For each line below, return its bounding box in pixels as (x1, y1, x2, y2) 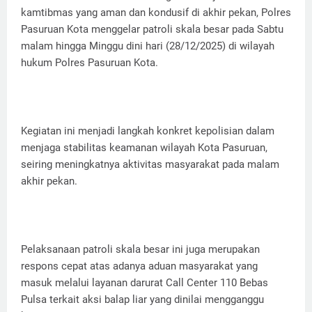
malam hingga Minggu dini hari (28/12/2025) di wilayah (21, 40, 274, 53)
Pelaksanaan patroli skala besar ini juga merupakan (21, 243, 260, 256)
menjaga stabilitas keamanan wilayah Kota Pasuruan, (21, 141, 267, 155)
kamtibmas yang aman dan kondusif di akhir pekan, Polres (21, 6, 291, 19)
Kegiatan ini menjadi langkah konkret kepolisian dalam (21, 125, 274, 138)
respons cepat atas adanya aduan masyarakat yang (21, 260, 258, 273)
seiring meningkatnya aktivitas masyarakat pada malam (21, 158, 279, 171)
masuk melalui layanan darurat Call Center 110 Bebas (21, 276, 268, 290)
